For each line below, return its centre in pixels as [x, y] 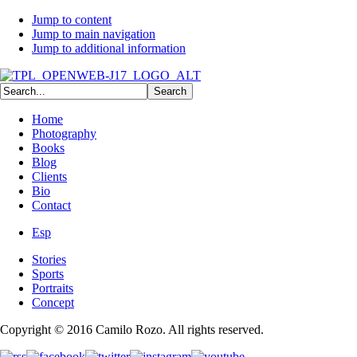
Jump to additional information [109, 48]
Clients [49, 177]
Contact [51, 205]
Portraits [53, 288]
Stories [49, 259]
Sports [48, 274]
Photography [64, 133]
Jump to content [72, 20]
